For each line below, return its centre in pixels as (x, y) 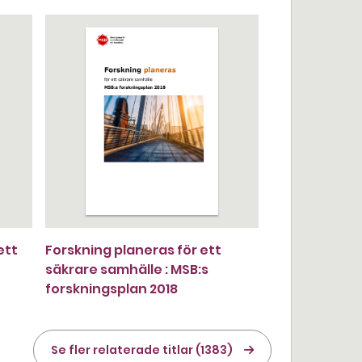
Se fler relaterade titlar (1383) (142, 350)
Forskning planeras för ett (133, 250)
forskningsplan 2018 (112, 289)
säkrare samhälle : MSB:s (127, 269)
